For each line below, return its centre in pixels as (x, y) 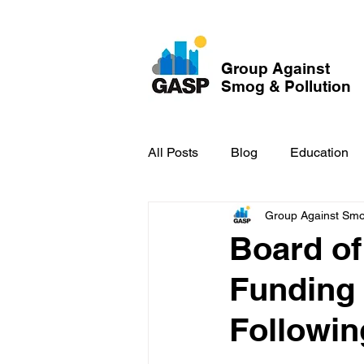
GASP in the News (234, 217)
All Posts (173, 152)
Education (319, 152)
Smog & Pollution (286, 86)
